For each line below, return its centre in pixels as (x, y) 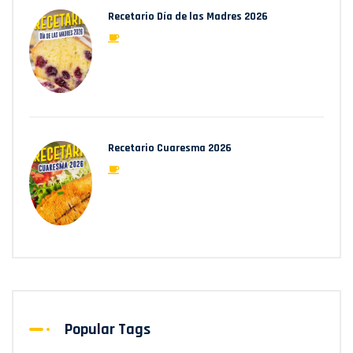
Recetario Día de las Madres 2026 (188, 16)
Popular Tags (108, 330)
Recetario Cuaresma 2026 (170, 149)
